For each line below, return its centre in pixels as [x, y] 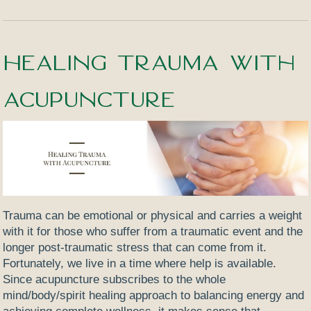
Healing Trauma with [149, 62]
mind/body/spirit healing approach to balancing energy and [154, 296]
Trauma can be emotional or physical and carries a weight [153, 216]
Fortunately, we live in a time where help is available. [140, 264]
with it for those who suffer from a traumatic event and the [153, 232]
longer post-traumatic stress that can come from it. [135, 248]
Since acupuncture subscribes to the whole [115, 280]
